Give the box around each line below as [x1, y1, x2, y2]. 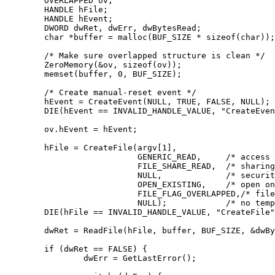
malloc [113, 33, 147, 42]
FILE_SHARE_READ [5, 161, 211, 171]
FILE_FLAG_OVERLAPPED [5, 189, 236, 199]
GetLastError [118, 254, 182, 263]
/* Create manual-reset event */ [44, 88, 196, 98]
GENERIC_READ [5, 152, 196, 162]
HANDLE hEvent [44, 14, 108, 24]
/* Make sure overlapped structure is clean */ [44, 51, 265, 61]
